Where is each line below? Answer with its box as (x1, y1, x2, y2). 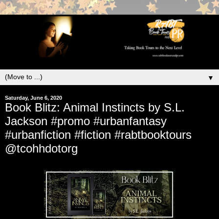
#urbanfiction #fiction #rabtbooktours (5, 128, 192, 141)
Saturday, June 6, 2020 (5, 94, 62, 101)
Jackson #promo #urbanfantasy (5, 114, 167, 128)
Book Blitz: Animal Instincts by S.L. (5, 100, 185, 114)
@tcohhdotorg (5, 141, 78, 155)
